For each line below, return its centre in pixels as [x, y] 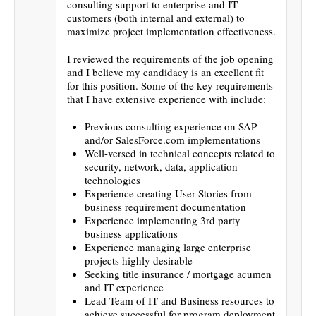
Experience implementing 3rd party [163, 220]
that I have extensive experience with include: [166, 98]
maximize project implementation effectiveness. [171, 31]
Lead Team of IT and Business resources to [180, 300]
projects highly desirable [139, 260]
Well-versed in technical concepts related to [180, 153]
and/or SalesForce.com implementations [172, 139]
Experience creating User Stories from [168, 193]
